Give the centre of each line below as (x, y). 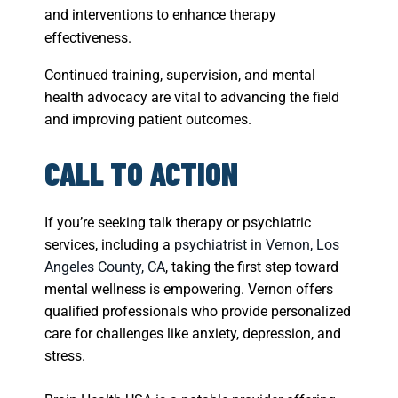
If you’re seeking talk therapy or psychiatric (178, 223)
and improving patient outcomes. (148, 120)
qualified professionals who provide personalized (198, 312)
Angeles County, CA (105, 267)
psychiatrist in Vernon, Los (257, 245)
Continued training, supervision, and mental (180, 76)
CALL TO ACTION (141, 173)
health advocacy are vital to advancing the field (192, 98)
